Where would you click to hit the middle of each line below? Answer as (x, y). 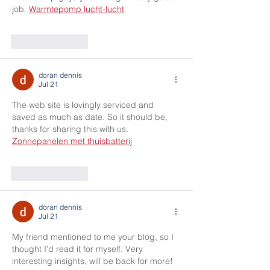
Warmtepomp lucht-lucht (77, 9)
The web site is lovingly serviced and (84, 105)
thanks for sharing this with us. (71, 129)
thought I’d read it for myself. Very (79, 249)
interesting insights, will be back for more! (94, 261)
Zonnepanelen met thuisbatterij (72, 141)
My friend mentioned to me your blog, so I (94, 237)
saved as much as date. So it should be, (91, 117)
